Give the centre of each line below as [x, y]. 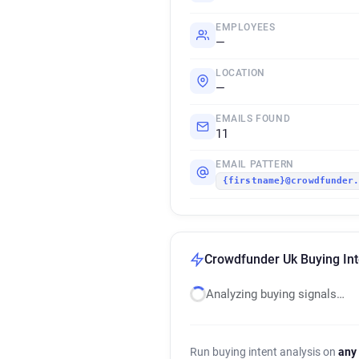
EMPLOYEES [246, 27]
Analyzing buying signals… [275, 294]
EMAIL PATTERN [255, 164]
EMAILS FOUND [253, 119]
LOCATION [240, 73]
